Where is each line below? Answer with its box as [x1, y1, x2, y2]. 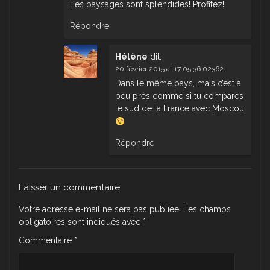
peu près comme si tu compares [115, 91, 243, 101]
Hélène [115, 52, 148, 62]
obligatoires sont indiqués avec [19, 217, 143, 227]
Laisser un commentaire [19, 182, 120, 193]
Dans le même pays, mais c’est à [115, 78, 241, 89]
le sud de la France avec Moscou [115, 104, 244, 114]
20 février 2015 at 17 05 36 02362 [115, 64, 224, 74]
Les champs [183, 204, 231, 215]
